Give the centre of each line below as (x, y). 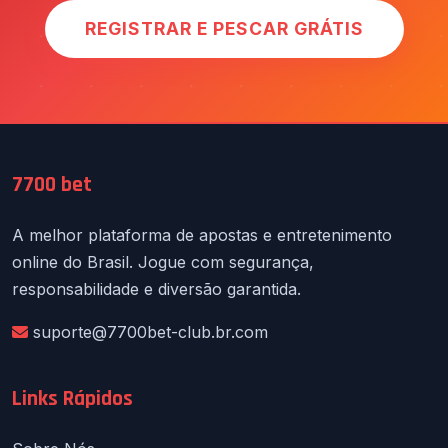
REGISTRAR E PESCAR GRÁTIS (224, 29)
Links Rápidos (72, 399)
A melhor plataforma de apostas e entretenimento (202, 235)
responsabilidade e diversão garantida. (156, 289)
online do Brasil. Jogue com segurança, (163, 262)
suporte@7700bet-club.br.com (150, 332)
